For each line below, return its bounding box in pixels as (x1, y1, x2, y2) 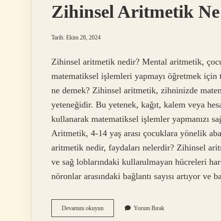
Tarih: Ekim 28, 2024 (51, 34, 101, 41)
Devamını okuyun (62, 205, 104, 212)
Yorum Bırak (134, 205, 164, 212)
